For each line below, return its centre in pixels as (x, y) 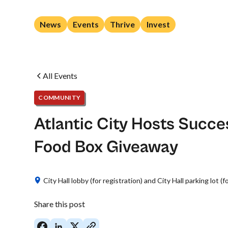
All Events (60, 76)
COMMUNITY (60, 97)
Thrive (123, 24)
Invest (158, 24)
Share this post (60, 204)
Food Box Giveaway (106, 147)
